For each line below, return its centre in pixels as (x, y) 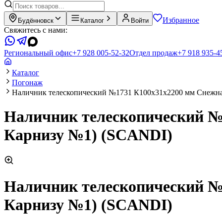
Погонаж (27, 83)
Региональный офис (38, 53)
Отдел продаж (153, 53)
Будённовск (36, 21)
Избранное (181, 20)
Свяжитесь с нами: (36, 30)
